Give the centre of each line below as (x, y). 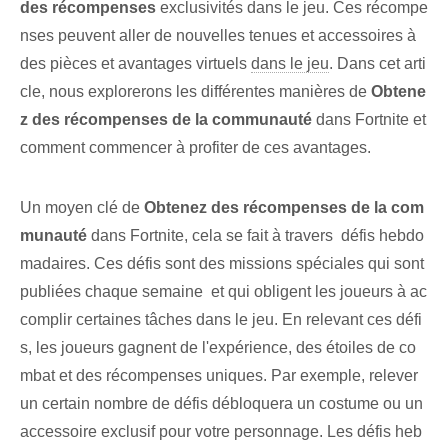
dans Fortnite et (369, 120)
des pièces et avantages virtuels (135, 64)
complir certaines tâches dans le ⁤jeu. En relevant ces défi (221, 320)
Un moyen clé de (82, 208)
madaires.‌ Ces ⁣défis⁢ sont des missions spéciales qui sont (222, 264)
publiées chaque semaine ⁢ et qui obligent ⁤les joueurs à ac (223, 292)
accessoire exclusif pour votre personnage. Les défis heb (221, 432)
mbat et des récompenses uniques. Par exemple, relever (219, 376)
